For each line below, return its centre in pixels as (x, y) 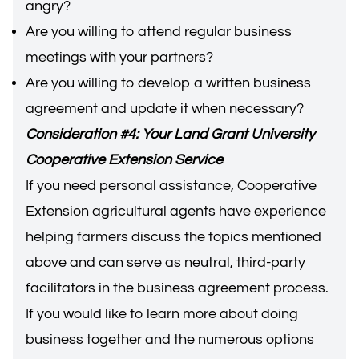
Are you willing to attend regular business (159, 32)
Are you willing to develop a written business (168, 83)
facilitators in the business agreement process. (177, 288)
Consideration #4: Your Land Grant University (170, 134)
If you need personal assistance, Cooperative (171, 186)
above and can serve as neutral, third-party (165, 262)
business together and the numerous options (170, 339)
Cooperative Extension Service (124, 160)
